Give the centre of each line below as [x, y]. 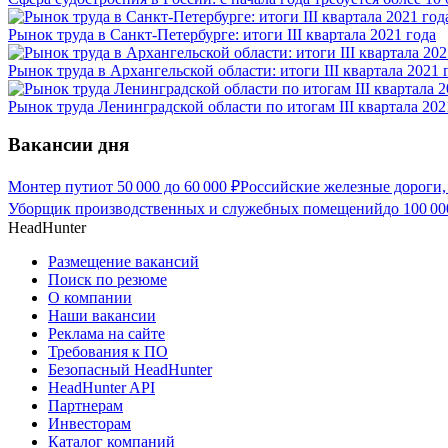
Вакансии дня [68, 145]
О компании [90, 298]
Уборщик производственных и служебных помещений [195, 209]
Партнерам [85, 406]
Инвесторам [89, 424]
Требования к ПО [108, 352]
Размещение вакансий [123, 262]
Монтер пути [53, 187]
